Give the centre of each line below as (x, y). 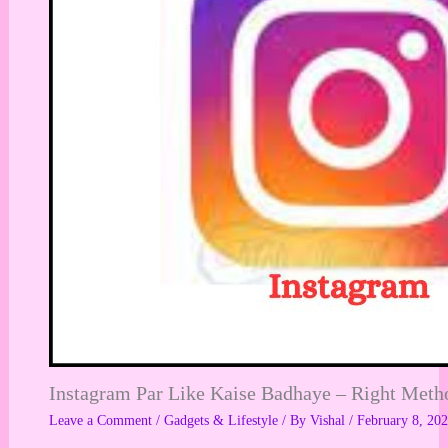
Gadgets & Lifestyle (220, 421)
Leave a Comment (100, 421)
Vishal (329, 421)
